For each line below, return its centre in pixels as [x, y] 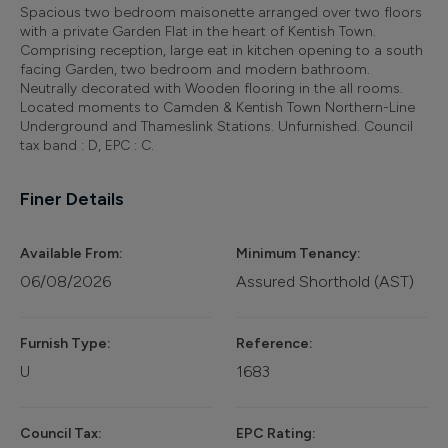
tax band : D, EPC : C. [87, 145]
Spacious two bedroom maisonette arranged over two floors [221, 12]
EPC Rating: [276, 433]
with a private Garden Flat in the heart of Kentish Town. [198, 31]
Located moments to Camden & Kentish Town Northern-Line [217, 107]
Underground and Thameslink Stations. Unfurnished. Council [216, 126]
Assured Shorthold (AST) [325, 281]
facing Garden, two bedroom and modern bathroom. [195, 69]
